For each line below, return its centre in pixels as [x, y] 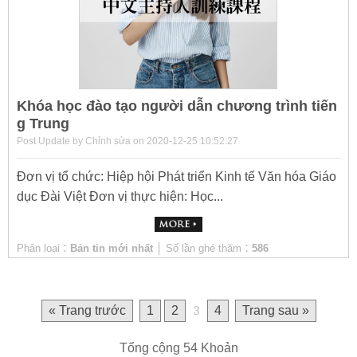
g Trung [43, 123]
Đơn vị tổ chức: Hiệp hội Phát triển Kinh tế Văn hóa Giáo [177, 176]
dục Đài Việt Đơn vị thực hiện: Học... [120, 196]
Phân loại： [43, 248]
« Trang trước [87, 310]
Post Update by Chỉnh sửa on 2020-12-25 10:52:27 [127, 141]
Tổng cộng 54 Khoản [178, 347]
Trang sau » [275, 310]
